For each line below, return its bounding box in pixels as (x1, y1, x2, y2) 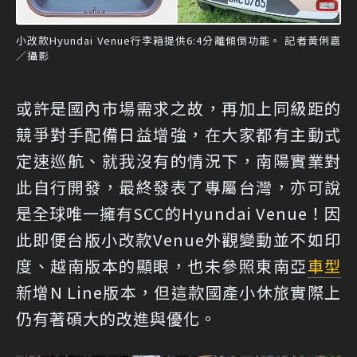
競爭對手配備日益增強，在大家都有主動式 (16, 122, 341, 146)
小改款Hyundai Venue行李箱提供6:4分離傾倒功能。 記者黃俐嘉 (16, 32, 341, 48)
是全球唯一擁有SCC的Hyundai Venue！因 (16, 201, 341, 225)
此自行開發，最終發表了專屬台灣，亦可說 (16, 175, 341, 198)
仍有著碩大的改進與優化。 (16, 306, 217, 330)
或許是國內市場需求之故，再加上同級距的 (16, 96, 341, 120)
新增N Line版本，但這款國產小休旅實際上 (16, 280, 341, 304)
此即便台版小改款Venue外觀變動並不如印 (16, 227, 341, 251)
